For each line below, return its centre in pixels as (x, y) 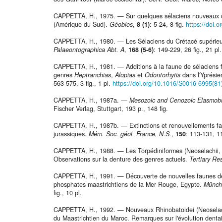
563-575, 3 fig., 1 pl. (83, 83)
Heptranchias (93, 75)
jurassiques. (71, 134)
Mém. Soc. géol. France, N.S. (130, 134)
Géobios (121, 25)
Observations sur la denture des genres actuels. (121, 159)
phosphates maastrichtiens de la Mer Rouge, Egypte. (129, 185)
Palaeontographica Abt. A (89, 50)
